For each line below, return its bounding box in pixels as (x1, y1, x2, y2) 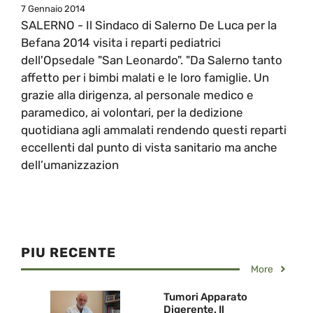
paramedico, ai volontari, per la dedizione (21, 105, 243, 119)
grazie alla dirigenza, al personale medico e (21, 87, 254, 102)
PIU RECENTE (21, 244, 116, 261)
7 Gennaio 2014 (21, 3, 85, 14)
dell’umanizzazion (21, 157, 119, 172)
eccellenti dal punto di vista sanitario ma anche (21, 140, 277, 154)
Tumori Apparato (163, 290, 247, 303)
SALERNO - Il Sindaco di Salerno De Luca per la (21, 17, 277, 32)
